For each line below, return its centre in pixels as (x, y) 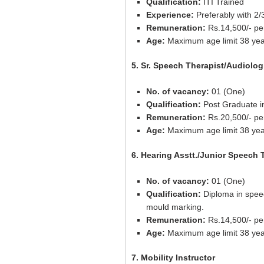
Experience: (171, 15)
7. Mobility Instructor (173, 258)
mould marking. (175, 207)
